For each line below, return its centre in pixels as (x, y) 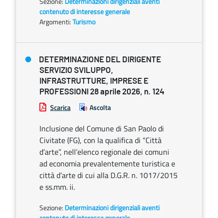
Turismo (84, 22)
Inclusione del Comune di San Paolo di (102, 128)
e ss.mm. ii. (57, 187)
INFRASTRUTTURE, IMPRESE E (94, 81)
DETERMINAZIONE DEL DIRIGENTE (100, 60)
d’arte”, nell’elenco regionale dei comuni (104, 152)
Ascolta (100, 107)
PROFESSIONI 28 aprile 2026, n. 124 (102, 92)
